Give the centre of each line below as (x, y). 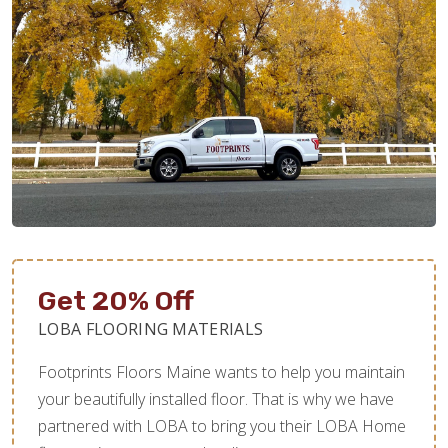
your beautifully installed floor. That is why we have (216, 398)
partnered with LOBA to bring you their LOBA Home (222, 425)
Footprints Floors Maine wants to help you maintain (221, 371)
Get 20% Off (116, 300)
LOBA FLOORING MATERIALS (151, 328)
